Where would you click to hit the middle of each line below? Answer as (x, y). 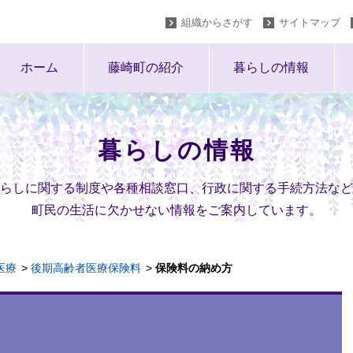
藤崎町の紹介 (146, 67)
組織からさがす (217, 22)
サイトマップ (310, 22)
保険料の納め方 (194, 268)
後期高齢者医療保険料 (86, 268)
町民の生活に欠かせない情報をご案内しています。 (176, 210)
